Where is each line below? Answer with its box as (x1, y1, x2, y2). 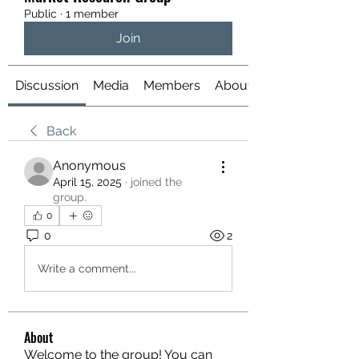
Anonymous (53, 158, 126, 173)
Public (24, 7, 57, 20)
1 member (66, 7, 119, 20)
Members (143, 78, 200, 93)
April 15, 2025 (53, 175, 122, 188)
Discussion (15, 78, 79, 93)
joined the (131, 175, 182, 188)
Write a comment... (38, 261, 136, 275)
